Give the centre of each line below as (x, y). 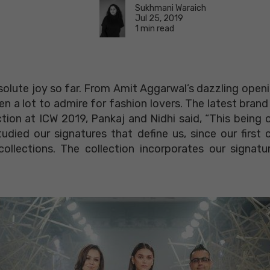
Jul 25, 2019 (159, 18)
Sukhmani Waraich (171, 8)
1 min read (155, 28)
